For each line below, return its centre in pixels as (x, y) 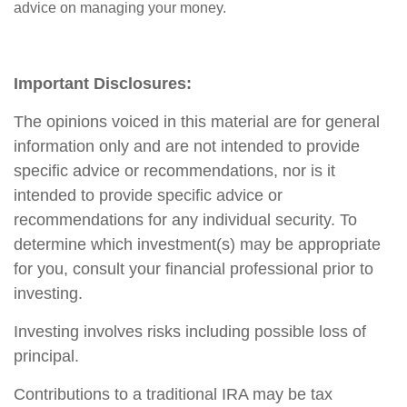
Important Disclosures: (103, 83)
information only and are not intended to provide (187, 146)
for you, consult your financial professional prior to (194, 268)
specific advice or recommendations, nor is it (174, 170)
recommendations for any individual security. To (185, 219)
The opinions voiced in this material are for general (197, 121)
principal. (46, 356)
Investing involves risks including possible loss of (190, 331)
